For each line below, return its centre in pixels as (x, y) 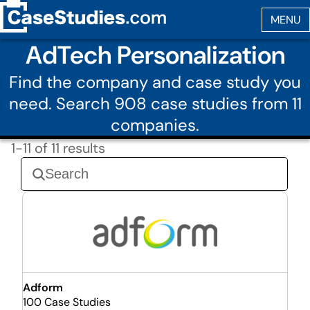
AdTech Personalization (155, 55)
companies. (155, 125)
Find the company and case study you (155, 82)
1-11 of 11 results (58, 148)
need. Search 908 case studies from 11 (155, 103)
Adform (43, 288)
